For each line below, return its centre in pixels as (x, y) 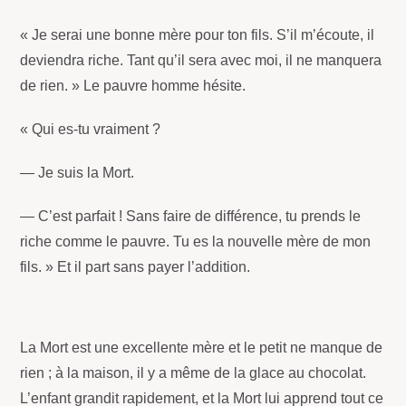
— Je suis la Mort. (77, 173)
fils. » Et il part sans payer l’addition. (135, 267)
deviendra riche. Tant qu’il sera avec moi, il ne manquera (201, 61)
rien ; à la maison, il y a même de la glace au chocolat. (193, 373)
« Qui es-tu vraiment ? (91, 130)
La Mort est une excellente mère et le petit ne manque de (202, 348)
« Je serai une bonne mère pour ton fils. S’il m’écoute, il (198, 35)
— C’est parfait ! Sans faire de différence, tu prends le (191, 217)
